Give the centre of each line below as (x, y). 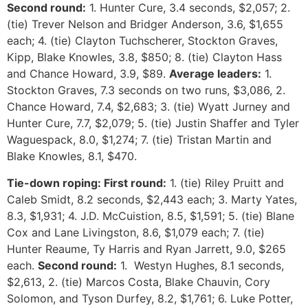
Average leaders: (215, 74)
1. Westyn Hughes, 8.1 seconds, (200, 265)
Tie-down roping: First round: (87, 183)
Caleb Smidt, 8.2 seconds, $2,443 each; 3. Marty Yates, (152, 199)
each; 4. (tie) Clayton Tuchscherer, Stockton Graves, (142, 41)
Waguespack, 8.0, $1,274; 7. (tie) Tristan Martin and (139, 140)
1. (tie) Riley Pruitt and (225, 183)
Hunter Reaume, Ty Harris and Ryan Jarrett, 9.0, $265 (146, 249)
